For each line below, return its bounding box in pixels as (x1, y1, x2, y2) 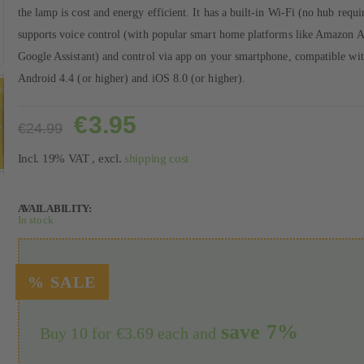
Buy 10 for (39, 323, 116, 342)
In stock (17, 214, 54, 227)
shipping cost (124, 151, 189, 165)
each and (158, 323, 221, 342)
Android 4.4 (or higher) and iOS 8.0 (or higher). (17, 71, 246, 84)
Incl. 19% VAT (17, 151, 93, 165)
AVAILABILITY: (17, 202, 92, 214)
